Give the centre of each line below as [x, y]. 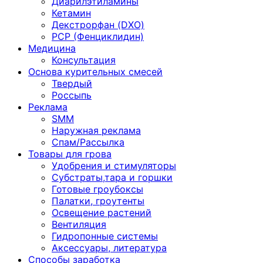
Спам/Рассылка [88, 142]
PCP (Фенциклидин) [98, 36]
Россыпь [72, 95]
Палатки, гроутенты [98, 201]
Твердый [72, 83]
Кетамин [71, 13]
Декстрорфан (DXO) [98, 25]
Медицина [52, 48]
